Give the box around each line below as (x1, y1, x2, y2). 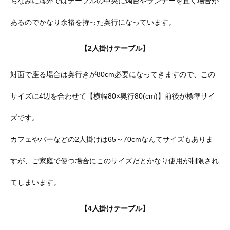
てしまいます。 (10, 178, 61, 186)
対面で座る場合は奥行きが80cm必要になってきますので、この (10, 70, 215, 79)
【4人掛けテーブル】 (81, 204, 149, 213)
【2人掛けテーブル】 (81, 44, 149, 53)
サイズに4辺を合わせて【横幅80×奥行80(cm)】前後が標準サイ (10, 91, 215, 100)
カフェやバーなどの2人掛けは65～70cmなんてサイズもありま (10, 135, 213, 143)
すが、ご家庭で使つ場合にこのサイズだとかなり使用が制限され (10, 156, 219, 165)
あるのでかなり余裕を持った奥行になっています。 (10, 18, 176, 27)
